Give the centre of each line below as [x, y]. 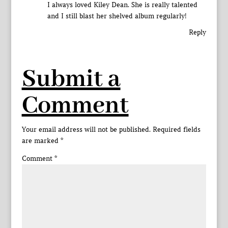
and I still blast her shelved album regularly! [117, 16]
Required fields [176, 130]
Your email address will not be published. [86, 130]
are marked [41, 141]
